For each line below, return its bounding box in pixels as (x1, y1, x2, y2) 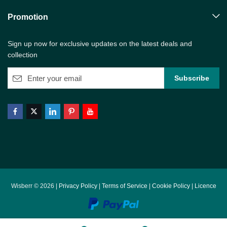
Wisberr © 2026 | (11, 182, 59, 190)
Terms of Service (101, 182, 147, 190)
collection (8, 51, 37, 59)
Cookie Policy (152, 182, 190, 190)
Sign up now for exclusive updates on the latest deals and (8, 40, 192, 48)
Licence (194, 182, 216, 190)
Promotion (8, 13, 48, 21)
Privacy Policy (58, 182, 97, 190)
